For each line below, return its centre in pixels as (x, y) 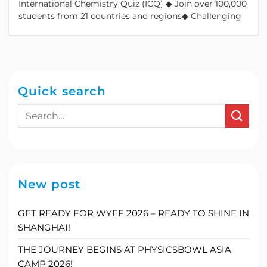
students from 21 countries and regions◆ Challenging (130, 16)
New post (49, 184)
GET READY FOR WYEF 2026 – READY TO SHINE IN (133, 213)
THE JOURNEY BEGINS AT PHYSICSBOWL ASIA (125, 250)
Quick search (62, 91)
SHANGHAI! (44, 228)
